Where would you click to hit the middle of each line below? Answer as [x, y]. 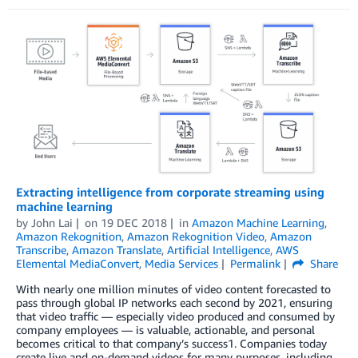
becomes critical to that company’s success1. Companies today [171, 344]
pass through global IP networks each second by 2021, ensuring [174, 303]
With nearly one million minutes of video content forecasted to [173, 289]
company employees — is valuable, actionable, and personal [165, 330]
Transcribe [41, 250]
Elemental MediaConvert [78, 264]
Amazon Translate [117, 250]
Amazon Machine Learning [258, 223]
